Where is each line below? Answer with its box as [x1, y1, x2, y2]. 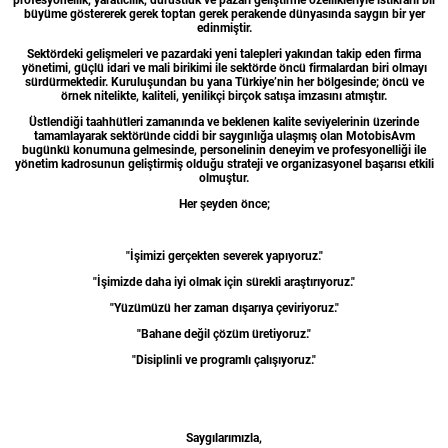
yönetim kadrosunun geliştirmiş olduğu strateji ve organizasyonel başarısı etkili [14, 157, 434, 172]
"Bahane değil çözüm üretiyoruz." [137, 327, 311, 342]
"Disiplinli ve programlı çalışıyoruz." [132, 353, 316, 368]
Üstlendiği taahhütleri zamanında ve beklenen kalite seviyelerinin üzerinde [29, 115, 419, 130]
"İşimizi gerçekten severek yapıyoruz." [125, 249, 323, 264]
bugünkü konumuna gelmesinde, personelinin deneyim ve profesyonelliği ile [22, 143, 426, 158]
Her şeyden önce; [178, 197, 270, 212]
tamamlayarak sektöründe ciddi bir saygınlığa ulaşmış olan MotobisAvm [33, 129, 415, 144]
